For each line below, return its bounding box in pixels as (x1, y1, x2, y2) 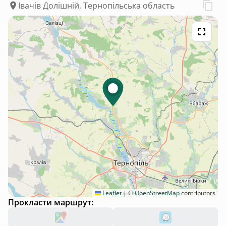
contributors (180, 188, 215, 197)
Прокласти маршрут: (8, 196, 93, 208)
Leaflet (101, 188, 122, 197)
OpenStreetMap (135, 188, 180, 197)
